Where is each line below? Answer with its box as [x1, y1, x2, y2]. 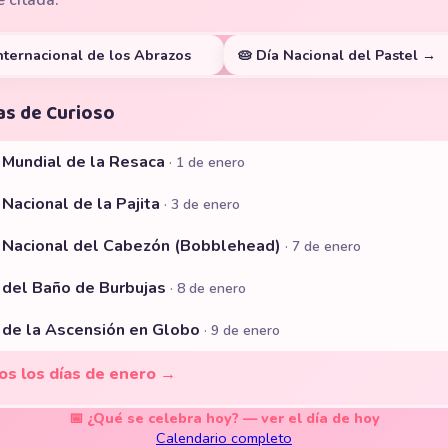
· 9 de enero [204, 321, 280, 340]
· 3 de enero [164, 195, 240, 214]
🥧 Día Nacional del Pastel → [238, 45, 436, 65]
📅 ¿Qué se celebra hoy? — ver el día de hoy [68, 408, 380, 428]
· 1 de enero [169, 153, 245, 172]
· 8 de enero [170, 279, 246, 298]
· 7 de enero [285, 237, 361, 256]
